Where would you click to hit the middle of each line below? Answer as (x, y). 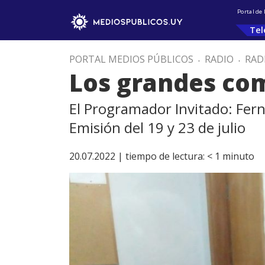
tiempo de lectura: (165, 156)
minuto (238, 156)
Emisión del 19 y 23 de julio (157, 127)
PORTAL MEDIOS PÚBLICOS (131, 59)
